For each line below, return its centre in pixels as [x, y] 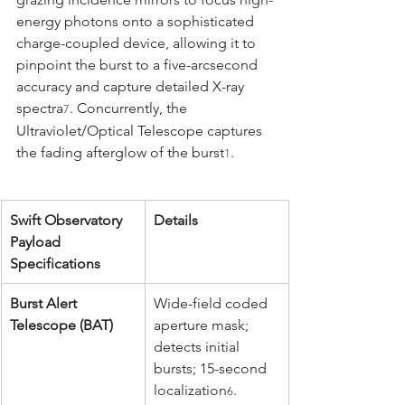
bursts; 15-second [212, 368]
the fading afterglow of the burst [120, 152]
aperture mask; [203, 325]
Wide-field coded [212, 303]
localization [190, 390]
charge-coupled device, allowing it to [138, 42]
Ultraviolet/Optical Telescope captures [141, 130]
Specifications [55, 263]
